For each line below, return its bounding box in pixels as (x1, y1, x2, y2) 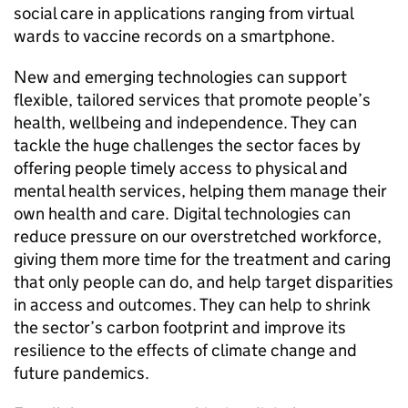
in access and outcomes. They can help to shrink (14, 294, 371, 315)
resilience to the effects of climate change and (14, 340, 357, 361)
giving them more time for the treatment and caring (14, 249, 391, 270)
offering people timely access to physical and (14, 158, 348, 178)
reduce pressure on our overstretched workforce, (14, 226, 382, 247)
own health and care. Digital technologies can (14, 203, 351, 224)
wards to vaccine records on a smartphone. (14, 25, 335, 46)
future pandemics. (14, 362, 149, 383)
